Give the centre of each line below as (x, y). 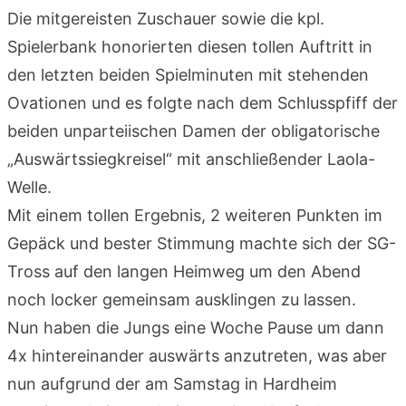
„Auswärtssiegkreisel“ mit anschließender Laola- (191, 159)
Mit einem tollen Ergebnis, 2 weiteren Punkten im (195, 215)
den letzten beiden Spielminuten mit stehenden (188, 74)
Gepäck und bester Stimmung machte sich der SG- (202, 243)
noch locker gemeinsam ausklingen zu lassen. (182, 299)
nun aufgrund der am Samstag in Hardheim (172, 383)
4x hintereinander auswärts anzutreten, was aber (197, 355)
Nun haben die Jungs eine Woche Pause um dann (196, 327)
